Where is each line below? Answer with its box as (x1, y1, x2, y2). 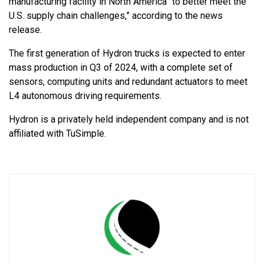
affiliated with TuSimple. (9, 128, 106, 140)
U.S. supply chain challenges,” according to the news (9, 10, 223, 22)
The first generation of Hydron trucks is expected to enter (9, 48, 245, 60)
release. (9, 24, 42, 36)
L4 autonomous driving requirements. (9, 90, 161, 102)
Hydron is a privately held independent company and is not (9, 114, 249, 126)
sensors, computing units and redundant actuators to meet (9, 76, 247, 88)
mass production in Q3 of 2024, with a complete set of (9, 62, 233, 74)
